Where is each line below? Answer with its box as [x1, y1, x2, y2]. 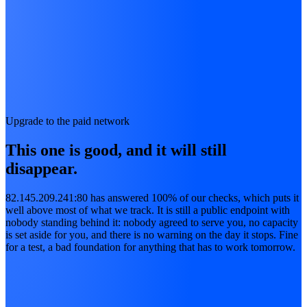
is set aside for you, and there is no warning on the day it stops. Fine [5, 229, 298, 241]
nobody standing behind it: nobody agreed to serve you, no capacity [5, 217, 298, 229]
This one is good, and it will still [5, 141, 227, 160]
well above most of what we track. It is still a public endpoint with [5, 204, 290, 217]
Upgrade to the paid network [5, 115, 130, 127]
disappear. [5, 160, 77, 178]
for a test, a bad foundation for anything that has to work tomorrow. [5, 241, 295, 254]
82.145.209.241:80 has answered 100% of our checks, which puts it [5, 192, 299, 204]
